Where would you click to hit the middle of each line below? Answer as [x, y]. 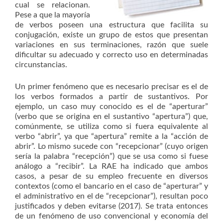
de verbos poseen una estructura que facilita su [111, 25]
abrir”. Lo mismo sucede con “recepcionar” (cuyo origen [111, 146]
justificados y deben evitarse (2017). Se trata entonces [111, 206]
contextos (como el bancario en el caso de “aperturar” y [111, 186]
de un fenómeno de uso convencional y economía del [111, 216]
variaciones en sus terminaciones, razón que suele [111, 45]
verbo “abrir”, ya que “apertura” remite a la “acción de [111, 136]
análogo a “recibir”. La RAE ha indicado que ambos [111, 166]
